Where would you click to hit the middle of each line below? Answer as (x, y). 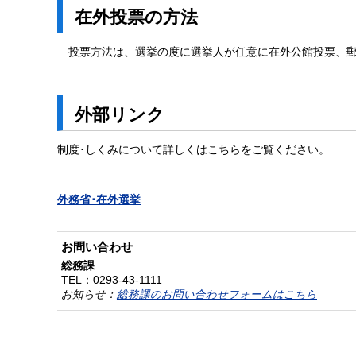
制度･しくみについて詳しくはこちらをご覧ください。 (193, 150)
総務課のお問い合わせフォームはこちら (217, 294)
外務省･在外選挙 (99, 200)
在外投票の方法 (136, 17)
